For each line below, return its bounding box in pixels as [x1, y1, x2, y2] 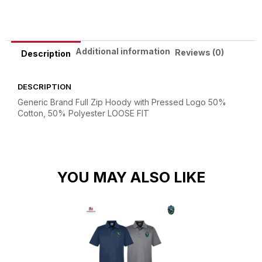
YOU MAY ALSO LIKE [57, 168, 205, 187]
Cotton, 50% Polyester [18, 108, 105, 119]
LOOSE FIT [108, 108, 149, 119]
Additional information [75, 46, 170, 57]
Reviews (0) [175, 47, 225, 57]
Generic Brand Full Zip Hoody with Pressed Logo [18, 97, 206, 108]
